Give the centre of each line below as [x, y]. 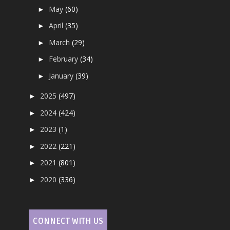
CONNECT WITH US [68, 221]
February [65, 59]
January [62, 75]
